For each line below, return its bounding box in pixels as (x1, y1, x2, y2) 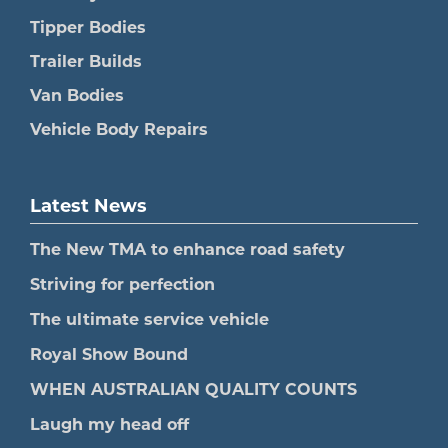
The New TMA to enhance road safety (30, 239, 345, 259)
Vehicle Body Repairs (30, 119, 208, 139)
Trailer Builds (30, 51, 142, 71)
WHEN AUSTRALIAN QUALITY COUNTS (30, 379, 357, 399)
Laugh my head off (30, 414, 189, 434)
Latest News (30, 194, 147, 217)
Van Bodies (30, 85, 124, 105)
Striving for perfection (30, 274, 215, 294)
